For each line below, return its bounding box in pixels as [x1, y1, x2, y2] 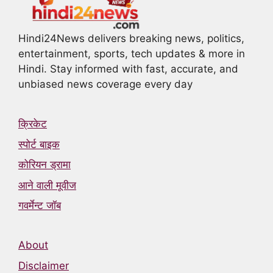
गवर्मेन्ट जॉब [18, 199, 61, 212]
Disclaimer [18, 259, 69, 272]
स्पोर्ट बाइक [18, 138, 60, 151]
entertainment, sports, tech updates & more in [18, 48, 245, 60]
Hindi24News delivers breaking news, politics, [18, 32, 244, 45]
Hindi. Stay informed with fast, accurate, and [18, 63, 238, 76]
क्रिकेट [18, 118, 47, 130]
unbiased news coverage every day [18, 78, 193, 91]
